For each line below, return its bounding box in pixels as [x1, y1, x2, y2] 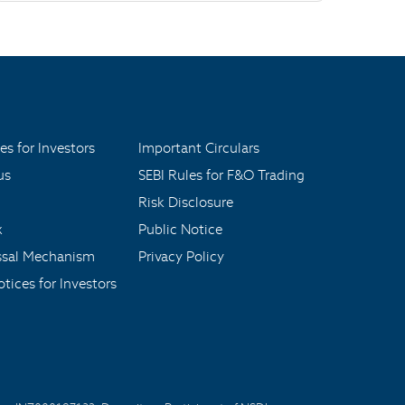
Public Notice [138, 221, 222, 238]
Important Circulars [138, 139, 259, 156]
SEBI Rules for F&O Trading [138, 166, 305, 184]
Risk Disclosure [138, 193, 233, 211]
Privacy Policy [138, 248, 224, 265]
